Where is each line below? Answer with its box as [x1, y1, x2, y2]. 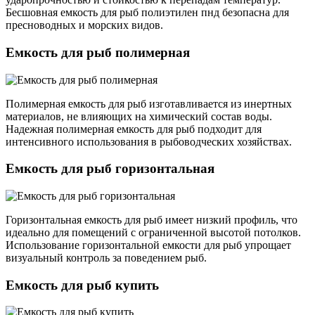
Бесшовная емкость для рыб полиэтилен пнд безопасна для [6, 6, 289, 19]
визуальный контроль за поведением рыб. [6, 251, 207, 264]
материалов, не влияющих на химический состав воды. [6, 110, 272, 122]
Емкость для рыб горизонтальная [6, 161, 214, 176]
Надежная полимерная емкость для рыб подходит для [6, 122, 262, 135]
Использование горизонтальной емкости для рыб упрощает [6, 238, 291, 251]
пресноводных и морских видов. [6, 19, 163, 32]
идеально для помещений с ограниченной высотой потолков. [6, 226, 301, 238]
